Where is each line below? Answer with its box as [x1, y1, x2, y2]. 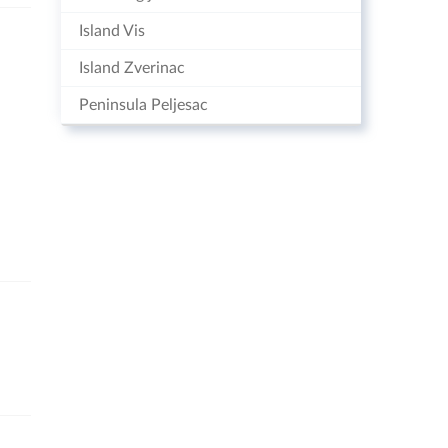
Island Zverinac [79, 60, 185, 76]
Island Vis [79, 23, 145, 39]
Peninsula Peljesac [79, 97, 208, 113]
